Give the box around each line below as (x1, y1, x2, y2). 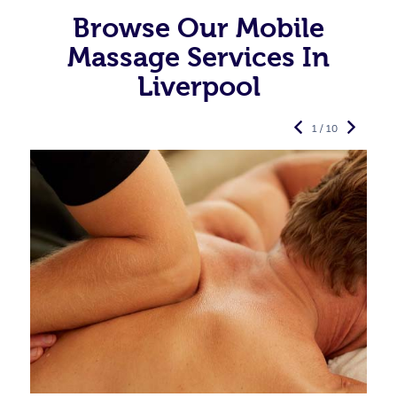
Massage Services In (67, 42, 330, 73)
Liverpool (136, 71, 261, 102)
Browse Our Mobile (73, 12, 324, 43)
